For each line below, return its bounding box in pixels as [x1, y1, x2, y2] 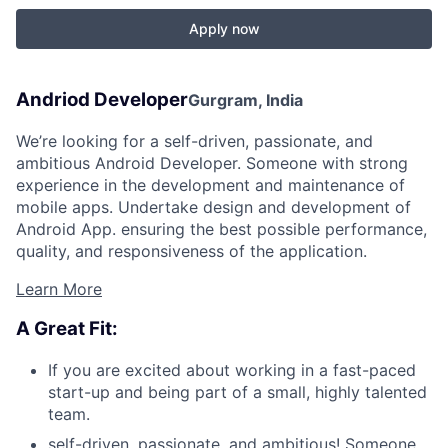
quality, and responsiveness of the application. [16, 240, 367, 261]
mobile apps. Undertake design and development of [16, 196, 411, 217]
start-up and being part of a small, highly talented [48, 382, 427, 403]
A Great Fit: [16, 317, 118, 341]
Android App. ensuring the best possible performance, [16, 218, 427, 239]
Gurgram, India [188, 90, 303, 110]
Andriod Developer [16, 88, 188, 111]
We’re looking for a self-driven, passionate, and [16, 130, 373, 151]
